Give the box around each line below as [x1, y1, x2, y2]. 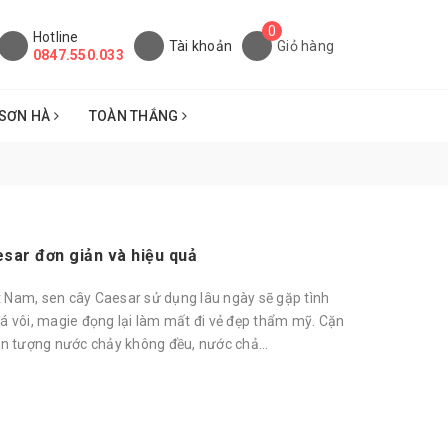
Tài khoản [168, 38, 233, 54]
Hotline [32, 29, 79, 45]
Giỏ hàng [277, 38, 335, 54]
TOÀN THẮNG [88, 108, 182, 125]
